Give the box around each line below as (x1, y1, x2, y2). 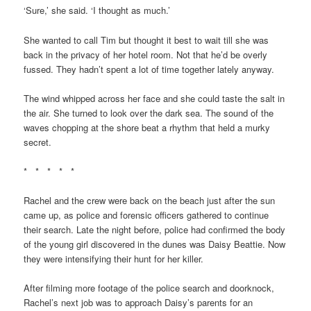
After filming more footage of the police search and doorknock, (24, 281, 275, 295)
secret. (24, 135, 52, 149)
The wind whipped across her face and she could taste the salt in (24, 91, 285, 105)
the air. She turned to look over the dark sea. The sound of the (24, 106, 274, 119)
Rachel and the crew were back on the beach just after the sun (24, 193, 276, 207)
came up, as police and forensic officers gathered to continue (24, 208, 269, 221)
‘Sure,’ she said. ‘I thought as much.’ (24, 3, 171, 17)
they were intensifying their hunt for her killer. (24, 251, 204, 265)
